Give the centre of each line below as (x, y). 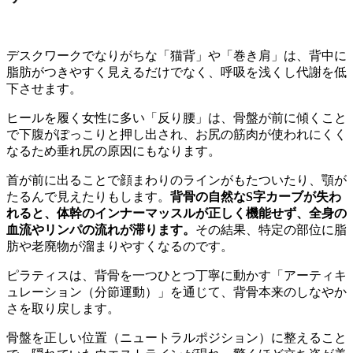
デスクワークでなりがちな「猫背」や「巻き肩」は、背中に (176, 55)
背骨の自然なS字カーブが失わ (256, 196)
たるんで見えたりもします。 (88, 196)
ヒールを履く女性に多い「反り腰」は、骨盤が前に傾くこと (176, 117)
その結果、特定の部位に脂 (271, 229)
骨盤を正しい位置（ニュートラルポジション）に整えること (176, 337)
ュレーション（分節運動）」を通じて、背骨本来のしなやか (176, 292)
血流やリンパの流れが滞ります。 (101, 229)
